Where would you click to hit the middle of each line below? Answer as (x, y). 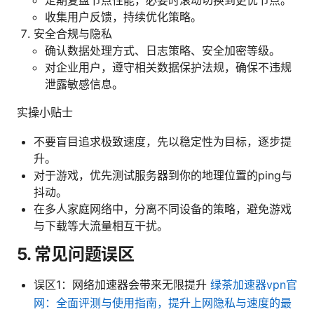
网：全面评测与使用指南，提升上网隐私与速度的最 (163, 302)
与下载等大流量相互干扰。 (101, 225)
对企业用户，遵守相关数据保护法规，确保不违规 (168, 67)
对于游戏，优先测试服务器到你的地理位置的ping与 (163, 175)
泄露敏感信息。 (84, 84)
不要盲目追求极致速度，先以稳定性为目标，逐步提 (163, 141)
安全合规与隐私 (73, 33)
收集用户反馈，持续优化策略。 (123, 16)
